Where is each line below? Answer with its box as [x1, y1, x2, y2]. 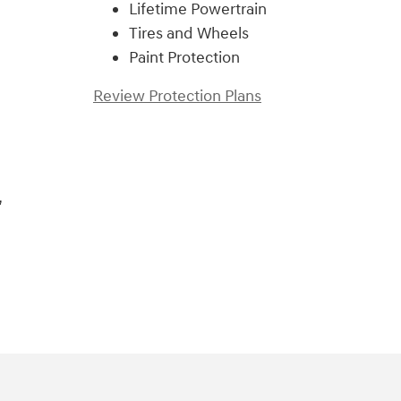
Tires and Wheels [129, 22, 249, 44]
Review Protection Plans [93, 85, 261, 107]
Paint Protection [129, 47, 240, 68]
